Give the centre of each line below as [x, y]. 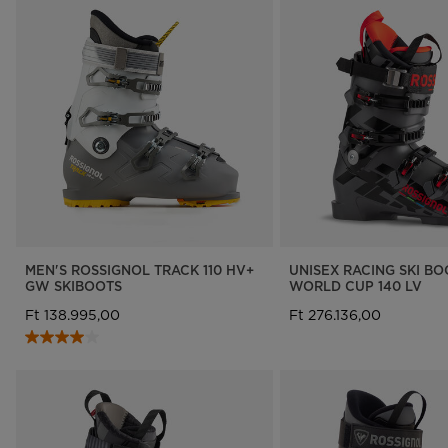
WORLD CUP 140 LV [355, 285]
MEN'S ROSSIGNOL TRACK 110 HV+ [139, 269]
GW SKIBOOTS [73, 285]
